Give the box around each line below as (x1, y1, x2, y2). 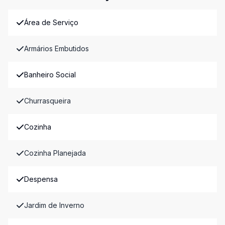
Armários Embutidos (24, 44, 89, 53)
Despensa (24, 175, 58, 183)
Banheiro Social (24, 70, 76, 79)
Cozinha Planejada (24, 149, 86, 157)
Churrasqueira (24, 96, 71, 105)
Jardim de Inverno (24, 201, 84, 209)
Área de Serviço (24, 18, 78, 27)
